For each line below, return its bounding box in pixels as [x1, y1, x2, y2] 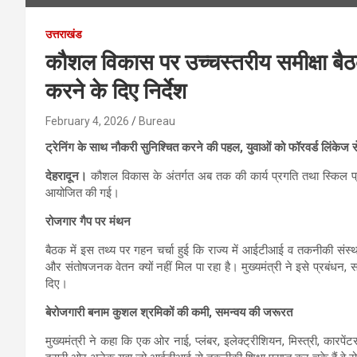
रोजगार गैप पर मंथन [45, 214, 131, 229]
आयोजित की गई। [45, 185, 120, 200]
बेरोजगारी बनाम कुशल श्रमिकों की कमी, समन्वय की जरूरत [45, 304, 292, 320]
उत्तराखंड [45, 27, 82, 41]
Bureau [139, 114, 175, 127]
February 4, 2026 [45, 114, 129, 127]
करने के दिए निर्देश [45, 77, 186, 104]
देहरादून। [45, 168, 87, 183]
